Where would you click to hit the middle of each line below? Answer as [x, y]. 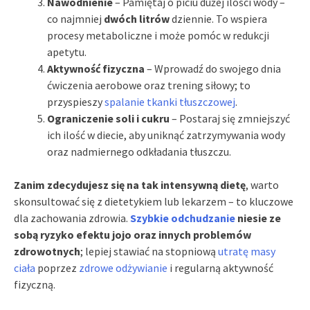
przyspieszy [76, 101]
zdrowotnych [47, 251]
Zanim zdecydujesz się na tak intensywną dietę [130, 184]
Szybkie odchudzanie [183, 218]
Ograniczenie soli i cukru [108, 118]
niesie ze [258, 218]
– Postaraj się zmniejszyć [230, 118]
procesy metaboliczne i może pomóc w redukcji [158, 35]
